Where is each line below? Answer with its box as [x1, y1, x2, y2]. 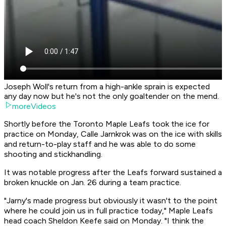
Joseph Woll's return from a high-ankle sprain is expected [4, 82, 210, 92]
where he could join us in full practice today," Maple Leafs [4, 206, 213, 216]
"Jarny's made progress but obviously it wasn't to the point [4, 196, 217, 206]
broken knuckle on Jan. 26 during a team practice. [4, 178, 181, 188]
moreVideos [12, 101, 56, 111]
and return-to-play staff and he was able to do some [4, 139, 196, 149]
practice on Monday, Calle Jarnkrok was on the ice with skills [4, 129, 222, 139]
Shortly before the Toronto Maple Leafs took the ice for [4, 119, 209, 129]
